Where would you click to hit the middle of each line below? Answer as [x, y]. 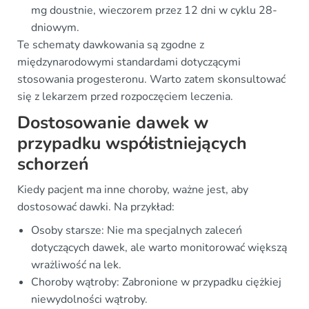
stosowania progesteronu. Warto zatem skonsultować [151, 80]
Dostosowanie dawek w [113, 123]
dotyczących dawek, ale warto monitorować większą [159, 248]
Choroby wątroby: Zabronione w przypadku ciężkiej [156, 282]
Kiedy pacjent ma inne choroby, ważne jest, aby [133, 190]
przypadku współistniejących [132, 144]
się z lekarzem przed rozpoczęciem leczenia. [125, 97]
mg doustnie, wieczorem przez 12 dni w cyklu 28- [154, 11]
